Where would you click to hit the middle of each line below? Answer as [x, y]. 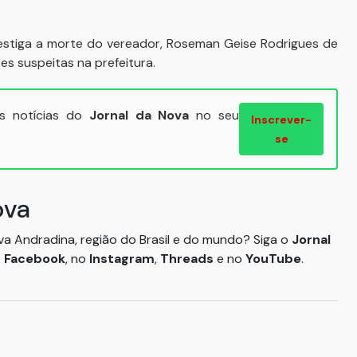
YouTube [273, 259]
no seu [214, 115]
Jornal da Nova [139, 115]
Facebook [35, 259]
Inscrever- [282, 120]
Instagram [122, 259]
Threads [188, 259]
